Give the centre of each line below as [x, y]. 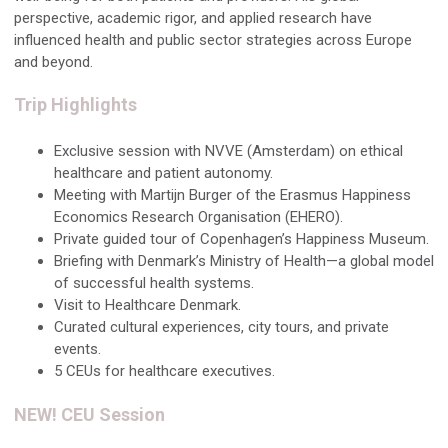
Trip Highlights [75, 104]
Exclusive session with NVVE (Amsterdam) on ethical [228, 151]
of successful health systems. [154, 283]
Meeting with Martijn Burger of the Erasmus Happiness [232, 195]
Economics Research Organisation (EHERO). [198, 217]
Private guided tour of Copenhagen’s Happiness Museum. [241, 239]
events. [77, 349]
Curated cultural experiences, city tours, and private [221, 327]
